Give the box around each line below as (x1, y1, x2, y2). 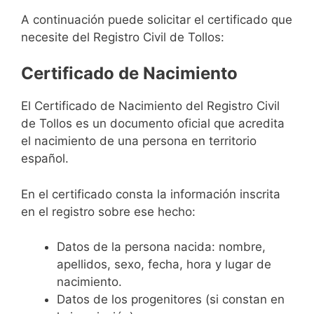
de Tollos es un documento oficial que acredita (21, 116, 285, 131)
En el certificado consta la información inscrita (21, 186, 280, 201)
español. (21, 151, 69, 166)
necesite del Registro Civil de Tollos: (21, 29, 224, 44)
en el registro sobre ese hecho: (21, 204, 196, 219)
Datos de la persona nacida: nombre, (57, 240, 266, 254)
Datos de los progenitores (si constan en (57, 292, 285, 307)
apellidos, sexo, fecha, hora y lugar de (57, 257, 271, 272)
